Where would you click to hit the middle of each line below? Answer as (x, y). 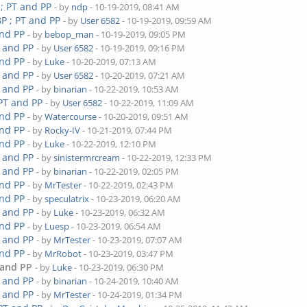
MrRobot (63, 254)
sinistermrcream (87, 158)
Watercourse (71, 116)
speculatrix (67, 199)
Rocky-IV (63, 130)
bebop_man (70, 34)
